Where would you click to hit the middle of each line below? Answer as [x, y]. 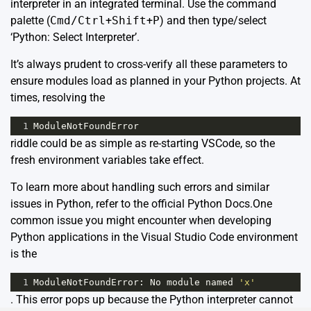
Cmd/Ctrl [78, 21]
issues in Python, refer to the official [99, 204]
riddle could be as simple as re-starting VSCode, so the [143, 144]
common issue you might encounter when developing [141, 221]
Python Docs [219, 204]
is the [24, 254]
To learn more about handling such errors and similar [140, 187]
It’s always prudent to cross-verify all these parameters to [149, 65]
